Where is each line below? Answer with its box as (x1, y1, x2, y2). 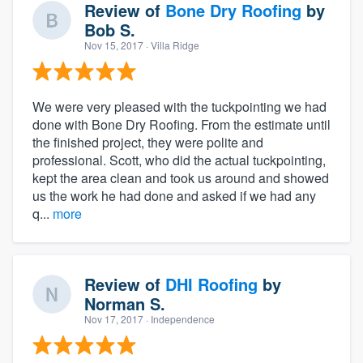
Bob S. (84, 18, 135, 42)
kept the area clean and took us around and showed (32, 169, 329, 188)
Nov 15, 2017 (84, 38, 143, 53)
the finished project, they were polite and (32, 133, 263, 152)
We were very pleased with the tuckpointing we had (32, 97, 327, 117)
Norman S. (84, 292, 165, 316)
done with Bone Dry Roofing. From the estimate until (32, 115, 331, 135)
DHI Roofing (165, 272, 258, 297)
